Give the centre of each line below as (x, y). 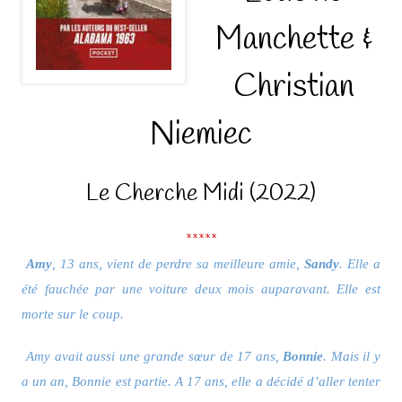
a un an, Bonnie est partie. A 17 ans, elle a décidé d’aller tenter (201, 380)
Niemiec (201, 135)
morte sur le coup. (72, 314)
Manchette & (294, 40)
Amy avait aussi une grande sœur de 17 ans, (154, 355)
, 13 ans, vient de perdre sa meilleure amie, (178, 264)
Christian (294, 87)
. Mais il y (352, 355)
